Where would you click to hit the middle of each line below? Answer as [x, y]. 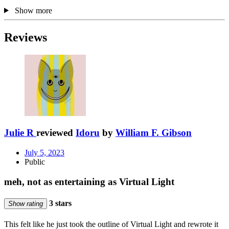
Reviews [26, 37]
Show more [33, 10]
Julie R [19, 133]
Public [35, 162]
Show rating [26, 203]
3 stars [59, 203]
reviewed [56, 133]
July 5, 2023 [44, 152]
